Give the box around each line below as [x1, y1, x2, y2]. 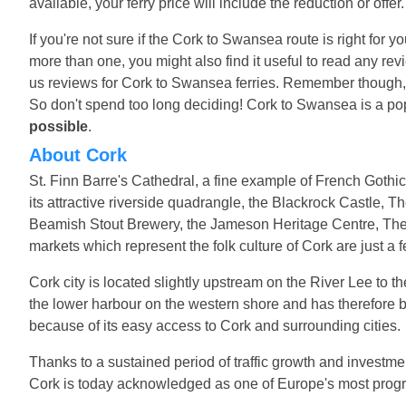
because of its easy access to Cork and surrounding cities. [29, 317, 401, 333]
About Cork [42, 144, 127, 165]
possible [29, 118, 88, 134]
